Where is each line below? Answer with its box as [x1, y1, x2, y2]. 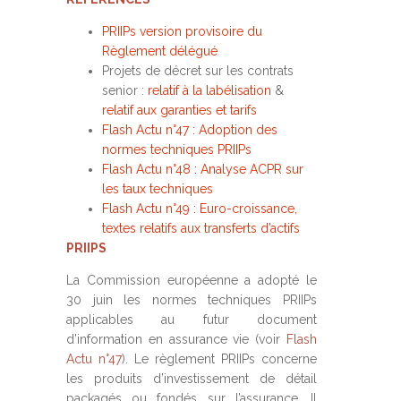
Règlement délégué [102, 44, 218, 58]
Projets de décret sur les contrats [102, 64, 294, 78]
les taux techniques [102, 182, 213, 196]
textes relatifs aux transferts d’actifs [102, 221, 300, 235]
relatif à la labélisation [148, 83, 271, 98]
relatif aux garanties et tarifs [102, 103, 257, 117]
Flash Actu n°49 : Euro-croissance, [102, 201, 297, 216]
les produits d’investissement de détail [66, 371, 317, 386]
